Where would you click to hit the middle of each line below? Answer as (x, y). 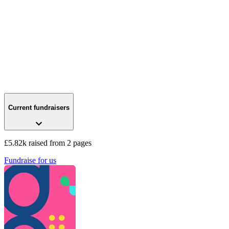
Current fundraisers (39, 107)
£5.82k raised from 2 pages (48, 143)
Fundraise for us (30, 160)
